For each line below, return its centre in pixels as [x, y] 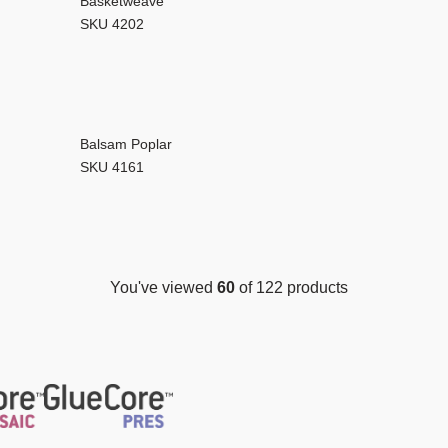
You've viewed [163, 288]
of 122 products [291, 288]
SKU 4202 [111, 23]
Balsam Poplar [125, 144]
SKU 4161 [111, 167]
